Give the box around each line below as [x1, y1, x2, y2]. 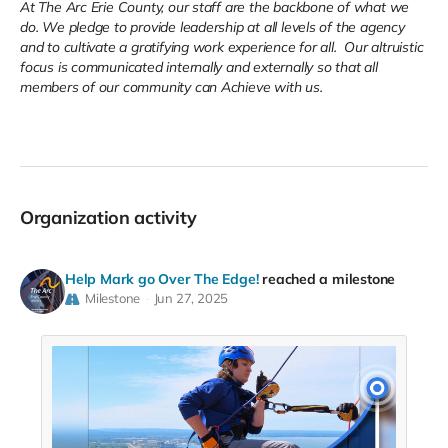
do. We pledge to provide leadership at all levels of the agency [20, 18, 405, 37]
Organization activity [33, 206, 197, 230]
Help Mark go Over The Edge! [65, 270, 259, 289]
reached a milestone [262, 270, 396, 289]
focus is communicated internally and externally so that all [20, 58, 378, 77]
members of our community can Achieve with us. [20, 78, 323, 97]
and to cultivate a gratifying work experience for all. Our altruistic [20, 38, 424, 57]
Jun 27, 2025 [153, 290, 229, 307]
